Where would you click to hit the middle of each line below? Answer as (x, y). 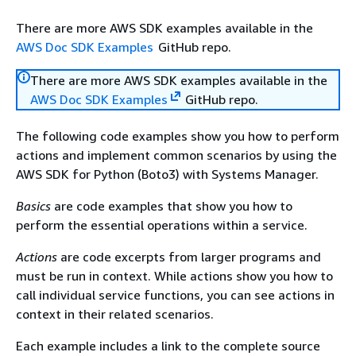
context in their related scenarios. (115, 314)
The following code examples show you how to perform (178, 136)
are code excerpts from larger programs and (189, 257)
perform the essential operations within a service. (162, 225)
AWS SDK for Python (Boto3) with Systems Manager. (167, 174)
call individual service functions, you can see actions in (175, 295)
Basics (33, 206)
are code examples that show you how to (172, 206)
